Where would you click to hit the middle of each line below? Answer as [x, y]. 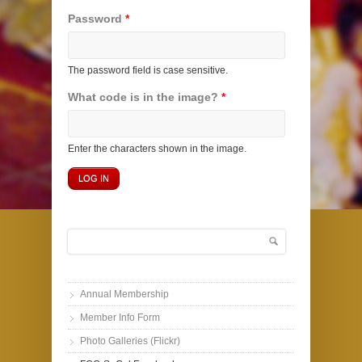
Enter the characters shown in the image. [157, 149]
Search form [102, 248]
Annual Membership [124, 295]
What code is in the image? [145, 97]
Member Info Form [120, 318]
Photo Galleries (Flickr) [130, 341]
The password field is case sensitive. [148, 71]
